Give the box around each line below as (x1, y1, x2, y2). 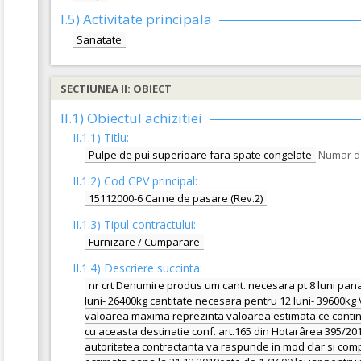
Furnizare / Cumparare (89, 234, 200, 249)
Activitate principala (80, 10, 212, 28)
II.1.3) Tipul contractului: (73, 217, 196, 232)
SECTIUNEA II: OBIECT (60, 81, 172, 96)
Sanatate (77, 32, 122, 47)
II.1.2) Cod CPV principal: (73, 173, 197, 189)
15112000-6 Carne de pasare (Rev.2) (89, 191, 263, 205)
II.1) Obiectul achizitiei (60, 109, 202, 127)
